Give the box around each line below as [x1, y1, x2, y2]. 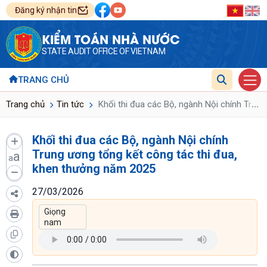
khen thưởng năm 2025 [32, 161, 156, 176]
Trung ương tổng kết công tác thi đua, [32, 147, 237, 162]
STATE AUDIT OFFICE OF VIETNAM [42, 46, 166, 56]
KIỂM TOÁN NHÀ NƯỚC [42, 30, 180, 47]
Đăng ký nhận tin [15, 5, 77, 15]
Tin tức [57, 98, 84, 110]
